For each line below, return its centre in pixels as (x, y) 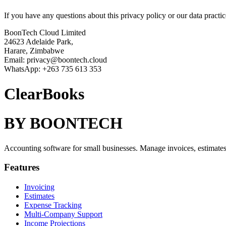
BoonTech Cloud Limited (45, 33)
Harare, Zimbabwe (34, 51)
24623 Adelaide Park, (39, 42)
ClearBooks (44, 94)
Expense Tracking (53, 205)
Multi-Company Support (63, 214)
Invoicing (39, 187)
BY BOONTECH (63, 123)
